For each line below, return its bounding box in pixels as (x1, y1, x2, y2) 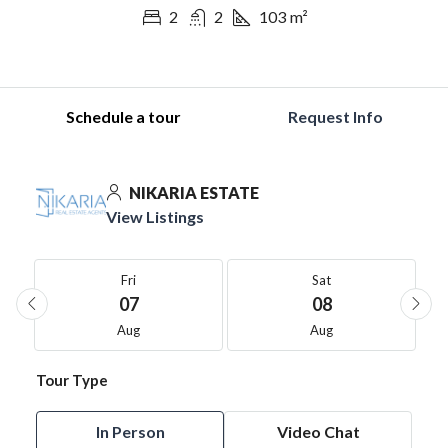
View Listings (106, 206, 204, 226)
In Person (95, 421, 165, 441)
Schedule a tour (65, 106, 181, 126)
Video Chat (276, 421, 360, 441)
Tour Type (36, 370, 108, 389)
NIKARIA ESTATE (126, 182, 259, 202)
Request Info (287, 106, 383, 126)
